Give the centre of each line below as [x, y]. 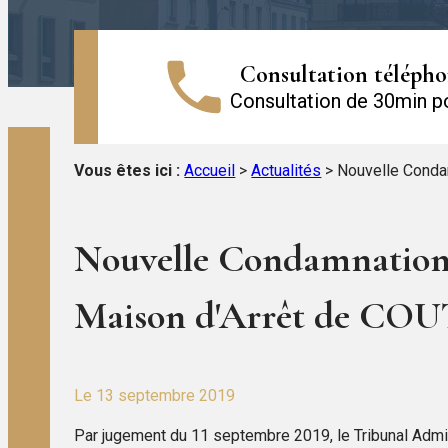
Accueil [210, 171]
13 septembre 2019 [166, 395]
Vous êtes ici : [127, 171]
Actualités [286, 171]
